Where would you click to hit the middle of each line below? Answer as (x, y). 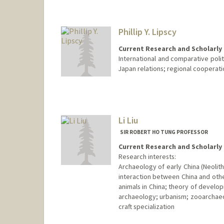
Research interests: (147, 156)
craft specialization (146, 206)
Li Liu (128, 120)
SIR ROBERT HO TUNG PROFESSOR (164, 132)
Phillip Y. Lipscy (147, 32)
